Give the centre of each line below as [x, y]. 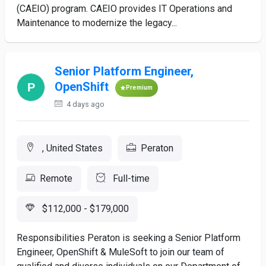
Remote [56, 178]
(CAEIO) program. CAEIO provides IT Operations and [124, 9]
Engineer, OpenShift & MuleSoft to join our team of [121, 252]
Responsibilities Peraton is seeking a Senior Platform [129, 238]
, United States [71, 148]
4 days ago [84, 104]
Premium [139, 88]
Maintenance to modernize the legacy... [97, 23]
